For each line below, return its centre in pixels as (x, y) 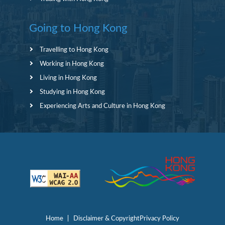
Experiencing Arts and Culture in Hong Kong (102, 106)
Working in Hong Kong (72, 64)
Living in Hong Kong (68, 78)
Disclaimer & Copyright (106, 219)
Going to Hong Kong (78, 28)
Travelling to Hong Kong (74, 50)
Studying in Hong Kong (72, 92)
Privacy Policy (159, 219)
